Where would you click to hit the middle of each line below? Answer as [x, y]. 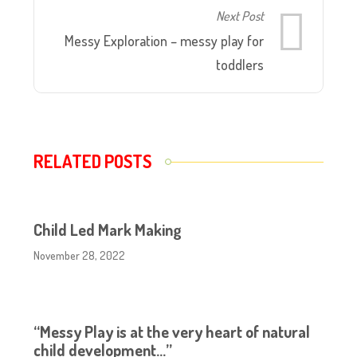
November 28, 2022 [80, 255]
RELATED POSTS [93, 161]
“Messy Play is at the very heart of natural [172, 331]
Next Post [239, 15]
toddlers [239, 64]
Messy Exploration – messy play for [164, 40]
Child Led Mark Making [108, 229]
